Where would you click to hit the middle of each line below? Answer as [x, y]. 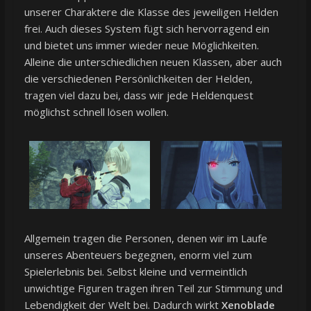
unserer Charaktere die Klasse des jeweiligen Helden [151, 12]
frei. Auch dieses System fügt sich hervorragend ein [146, 29]
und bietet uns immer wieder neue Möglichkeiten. [141, 45]
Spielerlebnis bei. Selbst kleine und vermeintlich [135, 272]
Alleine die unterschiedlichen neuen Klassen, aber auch [153, 62]
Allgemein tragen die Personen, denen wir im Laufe [145, 238]
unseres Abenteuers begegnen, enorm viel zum [138, 255]
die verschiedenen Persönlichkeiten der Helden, [138, 79]
